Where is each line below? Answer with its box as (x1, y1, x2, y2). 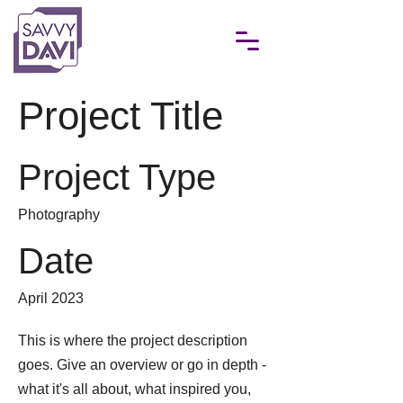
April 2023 (18, 291, 84, 306)
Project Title (18, 94, 223, 138)
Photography (18, 207, 100, 222)
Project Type (18, 157, 216, 197)
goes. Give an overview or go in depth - (18, 357, 266, 372)
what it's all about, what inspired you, (18, 381, 251, 397)
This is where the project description (18, 333, 247, 348)
